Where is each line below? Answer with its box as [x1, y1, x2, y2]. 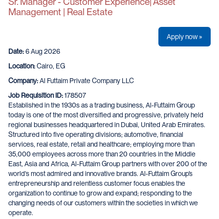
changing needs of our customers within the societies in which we [8, 199, 198, 207]
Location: [8, 62, 35, 70]
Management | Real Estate [8, 6, 112, 18]
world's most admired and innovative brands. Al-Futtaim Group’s [8, 170, 193, 177]
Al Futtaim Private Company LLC [40, 77, 134, 85]
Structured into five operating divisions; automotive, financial [8, 131, 183, 138]
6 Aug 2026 [25, 47, 60, 55]
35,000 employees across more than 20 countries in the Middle [8, 150, 196, 158]
